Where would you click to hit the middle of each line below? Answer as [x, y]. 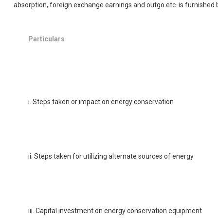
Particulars [46, 39]
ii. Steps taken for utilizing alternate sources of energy [111, 156]
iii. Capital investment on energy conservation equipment [115, 210]
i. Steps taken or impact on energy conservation [101, 101]
